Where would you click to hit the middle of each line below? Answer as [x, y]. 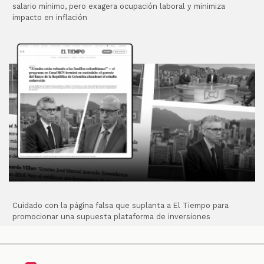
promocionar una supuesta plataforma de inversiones [112, 216]
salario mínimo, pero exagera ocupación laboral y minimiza [119, 6]
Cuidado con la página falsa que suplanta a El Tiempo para [121, 205]
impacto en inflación [50, 18]
